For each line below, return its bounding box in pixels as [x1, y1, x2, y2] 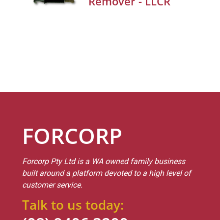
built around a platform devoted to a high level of [22, 168, 191, 178]
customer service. [22, 180, 82, 190]
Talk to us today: [22, 196, 124, 214]
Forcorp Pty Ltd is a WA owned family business [22, 157, 185, 166]
